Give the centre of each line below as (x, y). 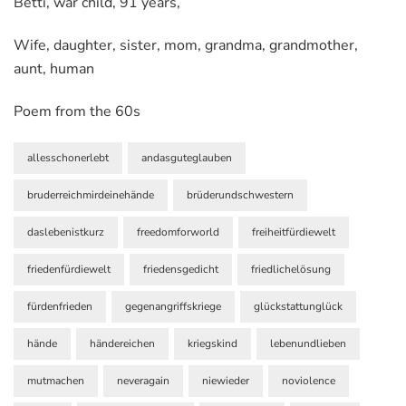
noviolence (309, 380)
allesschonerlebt (68, 157)
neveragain (143, 380)
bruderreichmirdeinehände (91, 194)
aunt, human (54, 68)
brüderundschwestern (240, 194)
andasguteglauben (187, 157)
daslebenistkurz (66, 232)
